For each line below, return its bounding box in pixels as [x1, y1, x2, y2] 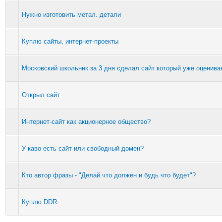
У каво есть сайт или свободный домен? [22, 144, 144, 152]
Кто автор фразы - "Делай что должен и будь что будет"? [22, 171, 196, 179]
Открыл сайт [22, 91, 60, 99]
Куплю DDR [22, 198, 57, 206]
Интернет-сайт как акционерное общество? [22, 117, 151, 125]
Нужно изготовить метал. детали [22, 10, 121, 18]
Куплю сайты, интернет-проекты [22, 37, 118, 45]
